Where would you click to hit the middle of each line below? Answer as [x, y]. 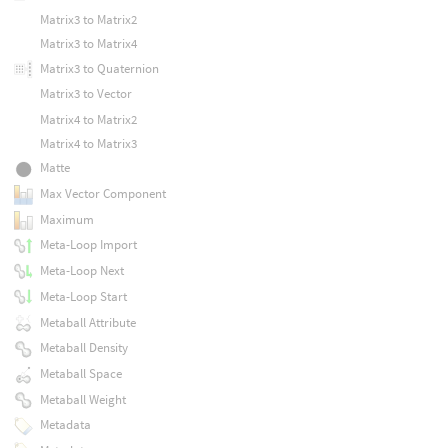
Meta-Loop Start [83, 296]
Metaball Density [83, 348]
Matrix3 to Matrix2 [88, 20]
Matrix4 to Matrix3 [88, 144]
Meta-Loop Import [88, 245]
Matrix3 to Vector [85, 94]
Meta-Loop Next [81, 271]
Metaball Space [80, 373]
